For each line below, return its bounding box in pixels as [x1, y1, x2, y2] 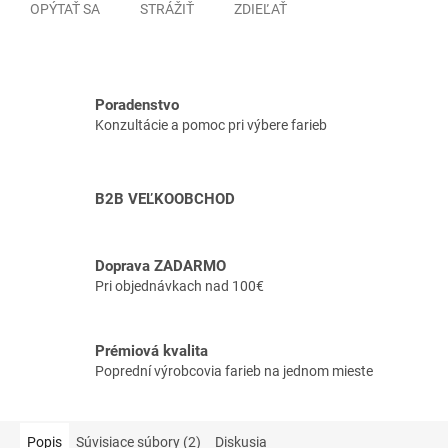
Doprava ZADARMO [95, 256, 226, 275]
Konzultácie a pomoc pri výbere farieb [95, 117, 327, 134]
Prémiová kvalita [95, 342, 208, 361]
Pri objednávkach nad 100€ [95, 277, 264, 294]
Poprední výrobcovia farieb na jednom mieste [95, 363, 373, 380]
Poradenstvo [95, 96, 179, 115]
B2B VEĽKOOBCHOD [95, 190, 235, 209]
